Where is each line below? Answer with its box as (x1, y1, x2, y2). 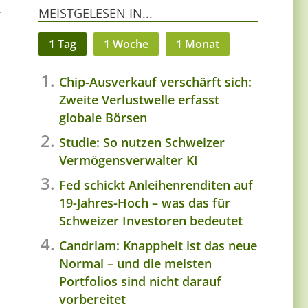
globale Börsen (59, 109, 147, 126)
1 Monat (176, 36, 219, 52)
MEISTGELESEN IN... (38, 4, 153, 21)
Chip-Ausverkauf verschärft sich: (59, 73, 252, 90)
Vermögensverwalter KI (59, 151, 198, 168)
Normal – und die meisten (59, 254, 212, 272)
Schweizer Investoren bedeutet (59, 212, 243, 229)
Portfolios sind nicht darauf (59, 272, 221, 289)
